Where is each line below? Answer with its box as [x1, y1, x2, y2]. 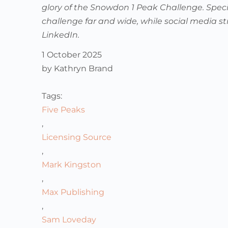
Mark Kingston [42, 160, 101, 170]
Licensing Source [42, 132, 111, 142]
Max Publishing [42, 187, 104, 197]
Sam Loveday [42, 215, 96, 225]
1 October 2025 [42, 50, 102, 60]
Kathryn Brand [52, 64, 113, 74]
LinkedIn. [42, 30, 79, 40]
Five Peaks [42, 105, 85, 115]
